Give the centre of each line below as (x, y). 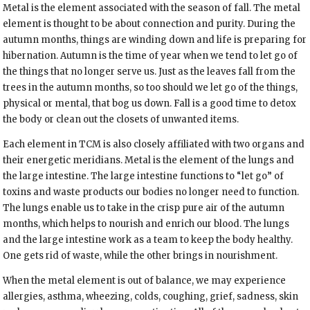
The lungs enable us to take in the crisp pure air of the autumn (144, 208)
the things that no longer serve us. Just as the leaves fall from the (149, 72)
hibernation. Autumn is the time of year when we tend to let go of (151, 56)
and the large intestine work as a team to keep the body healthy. (148, 240)
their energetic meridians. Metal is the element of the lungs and (149, 161)
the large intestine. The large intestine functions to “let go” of (144, 176)
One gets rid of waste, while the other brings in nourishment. (140, 256)
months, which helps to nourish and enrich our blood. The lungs (146, 224)
